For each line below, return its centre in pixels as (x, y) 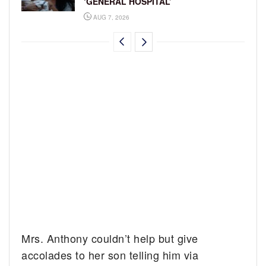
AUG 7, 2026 (110, 17)
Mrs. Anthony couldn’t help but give (110, 238)
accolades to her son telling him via (110, 254)
